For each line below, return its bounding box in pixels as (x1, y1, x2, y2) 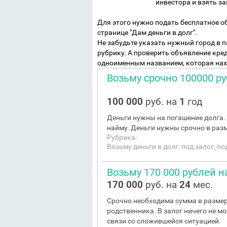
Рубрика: (107, 133, 137, 141)
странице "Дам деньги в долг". (97, 28, 197, 36)
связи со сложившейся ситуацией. (107, 217, 221, 225)
